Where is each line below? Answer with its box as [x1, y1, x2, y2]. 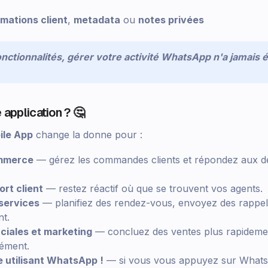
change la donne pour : [33, 128, 142, 141]
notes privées [138, 13, 204, 26]
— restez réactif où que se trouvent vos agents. [43, 182, 263, 194]
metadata [74, 13, 120, 26]
